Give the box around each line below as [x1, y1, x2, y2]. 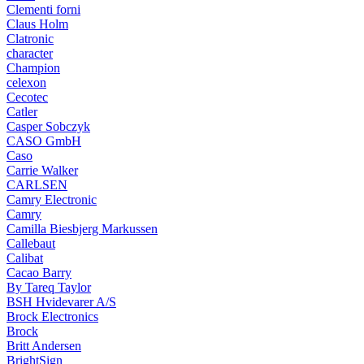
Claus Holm [6, 17, 68, 31]
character [6, 46, 53, 60]
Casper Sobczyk [6, 119, 90, 133]
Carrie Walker [6, 163, 78, 177]
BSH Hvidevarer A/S [6, 295, 116, 309]
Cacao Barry [6, 266, 71, 279]
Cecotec [6, 90, 48, 104]
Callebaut [6, 236, 55, 250]
